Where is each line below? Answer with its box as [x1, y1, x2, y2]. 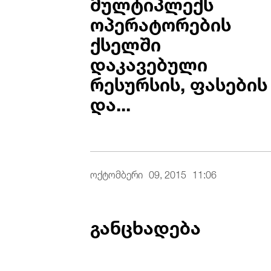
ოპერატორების [90, 5, 232, 39]
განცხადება [90, 208, 201, 243]
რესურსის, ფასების [90, 65, 268, 99]
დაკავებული [90, 45, 208, 79]
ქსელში [90, 25, 162, 59]
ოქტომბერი [90, 164, 143, 183]
